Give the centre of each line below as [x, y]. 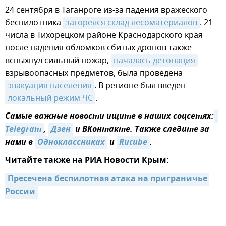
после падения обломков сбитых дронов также [98, 48]
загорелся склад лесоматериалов [131, 22]
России [20, 192]
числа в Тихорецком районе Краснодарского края [104, 35]
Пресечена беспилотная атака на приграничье [107, 179]
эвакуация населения [50, 86]
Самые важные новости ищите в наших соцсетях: [109, 116]
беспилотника [34, 22]
